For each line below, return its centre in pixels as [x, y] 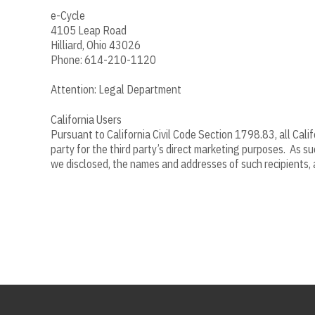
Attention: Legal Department [116, 90]
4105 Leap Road [89, 30]
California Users [87, 119]
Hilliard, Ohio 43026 [96, 45]
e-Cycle [68, 15]
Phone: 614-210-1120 [103, 59]
